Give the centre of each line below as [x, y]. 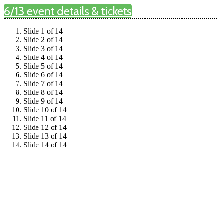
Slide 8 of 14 [43, 92]
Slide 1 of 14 [43, 31]
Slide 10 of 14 [45, 110]
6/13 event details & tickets [68, 11]
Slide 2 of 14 [43, 40]
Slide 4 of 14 [43, 57]
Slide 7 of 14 [43, 83]
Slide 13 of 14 [45, 136]
